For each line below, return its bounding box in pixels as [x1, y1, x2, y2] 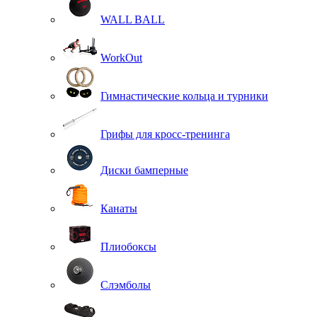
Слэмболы [100, 279, 151, 292]
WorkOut [100, 52, 142, 64]
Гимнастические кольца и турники [100, 90, 268, 103]
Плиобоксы [100, 241, 156, 253]
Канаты [100, 202, 137, 215]
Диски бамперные [100, 164, 188, 177]
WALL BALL [100, 13, 165, 26]
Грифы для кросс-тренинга [100, 128, 230, 141]
